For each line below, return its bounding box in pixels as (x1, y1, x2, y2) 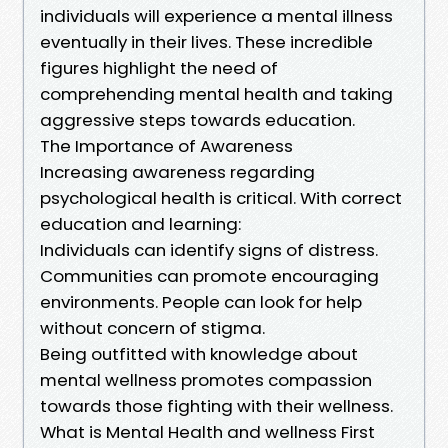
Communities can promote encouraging (40, 263, 379, 288)
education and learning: (40, 211, 241, 236)
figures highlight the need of (40, 55, 278, 80)
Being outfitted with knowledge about (40, 341, 358, 366)
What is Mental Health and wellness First (40, 419, 375, 444)
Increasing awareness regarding (40, 159, 315, 184)
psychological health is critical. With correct (40, 185, 402, 210)
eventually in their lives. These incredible (40, 29, 373, 54)
